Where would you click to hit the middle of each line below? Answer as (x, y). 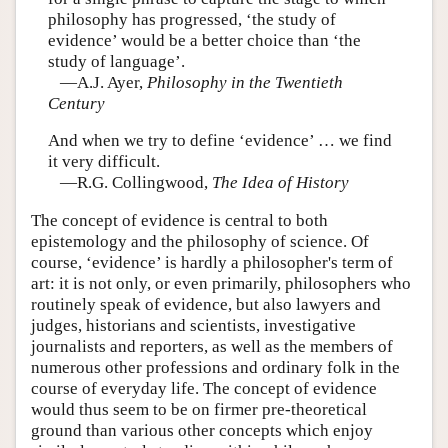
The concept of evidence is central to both (179, 220)
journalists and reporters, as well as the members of (212, 346)
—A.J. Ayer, (97, 82)
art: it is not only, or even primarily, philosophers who (221, 283)
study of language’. (116, 61)
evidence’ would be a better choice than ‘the (204, 40)
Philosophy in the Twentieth (244, 82)
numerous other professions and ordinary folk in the (215, 367)
